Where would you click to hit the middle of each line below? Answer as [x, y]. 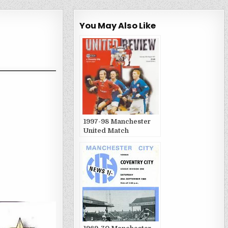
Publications [104, 140]
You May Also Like [117, 26]
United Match [106, 131]
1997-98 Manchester [117, 121]
